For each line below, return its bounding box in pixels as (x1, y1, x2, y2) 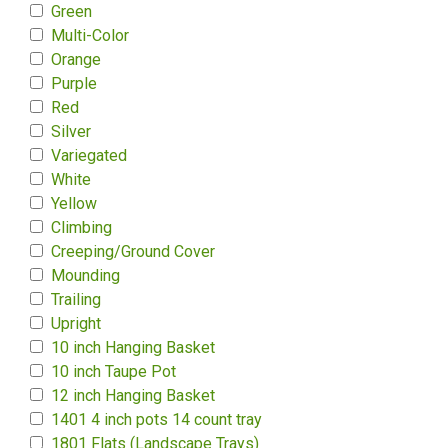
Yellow (51, 194, 97, 213)
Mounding (51, 266, 120, 285)
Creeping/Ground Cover (51, 242, 215, 261)
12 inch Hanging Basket (51, 386, 215, 405)
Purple (51, 74, 97, 93)
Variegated (51, 146, 127, 165)
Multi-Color (51, 26, 129, 45)
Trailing (51, 290, 101, 309)
